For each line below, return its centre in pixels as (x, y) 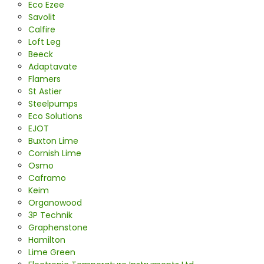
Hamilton (47, 240)
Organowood (55, 202)
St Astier (45, 91)
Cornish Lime (55, 153)
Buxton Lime (53, 141)
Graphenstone (58, 227)
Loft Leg (44, 42)
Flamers (44, 79)
